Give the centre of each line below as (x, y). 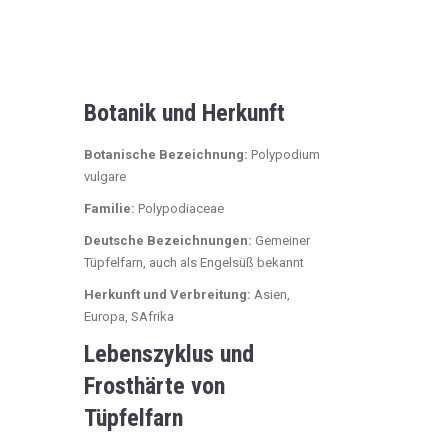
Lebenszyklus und (169, 354)
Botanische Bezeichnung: (166, 154)
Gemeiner (281, 240)
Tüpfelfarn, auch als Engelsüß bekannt (194, 262)
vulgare (105, 176)
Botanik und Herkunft (184, 113)
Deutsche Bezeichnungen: (168, 240)
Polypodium (284, 154)
